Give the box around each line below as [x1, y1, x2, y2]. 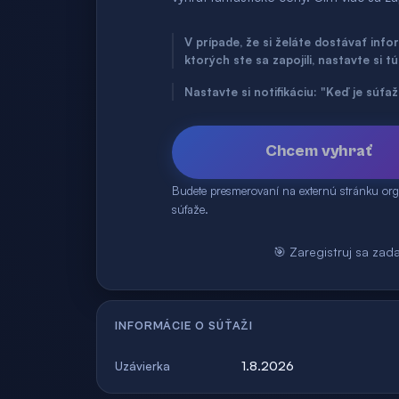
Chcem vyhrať [265, 141, 372, 160]
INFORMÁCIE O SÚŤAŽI [115, 319, 254, 333]
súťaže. [171, 202, 208, 217]
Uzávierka [115, 357, 170, 373]
